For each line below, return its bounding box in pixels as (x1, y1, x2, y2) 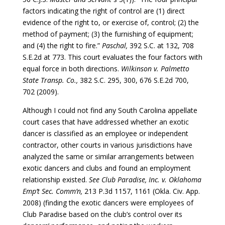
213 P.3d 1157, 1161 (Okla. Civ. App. (84, 186, 200, 196)
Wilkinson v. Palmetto (121, 63, 189, 73)
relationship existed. (22, 174, 89, 184)
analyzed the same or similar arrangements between (22, 151, 194, 161)
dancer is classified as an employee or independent (22, 128, 188, 138)
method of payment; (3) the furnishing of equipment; (22, 29, 193, 39)
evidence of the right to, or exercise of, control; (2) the (22, 17, 199, 27)
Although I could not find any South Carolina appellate (22, 105, 197, 115)
